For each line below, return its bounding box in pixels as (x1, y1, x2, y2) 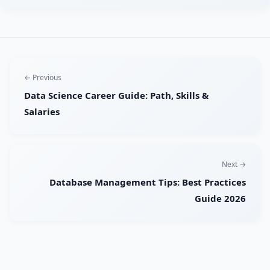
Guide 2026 (195, 192, 246, 205)
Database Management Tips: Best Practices (49, 176, 246, 189)
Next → (222, 159, 246, 170)
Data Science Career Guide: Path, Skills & (24, 89, 209, 102)
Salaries (24, 105, 60, 118)
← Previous (24, 72, 61, 83)
